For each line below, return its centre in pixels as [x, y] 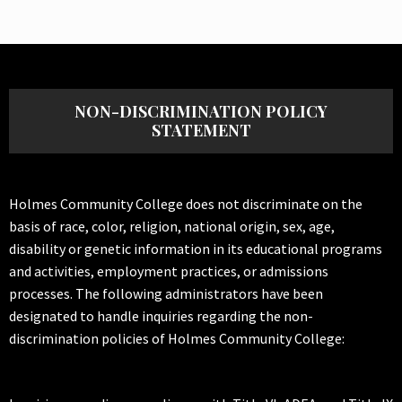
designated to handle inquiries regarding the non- [161, 315]
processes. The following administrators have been [166, 293]
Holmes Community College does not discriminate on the [186, 203]
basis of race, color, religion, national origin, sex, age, [172, 226]
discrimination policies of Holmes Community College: [177, 338]
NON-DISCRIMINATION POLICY [201, 111]
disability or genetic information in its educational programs [196, 248]
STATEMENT [201, 130]
